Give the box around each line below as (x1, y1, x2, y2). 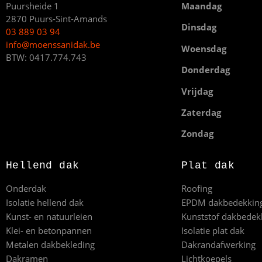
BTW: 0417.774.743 (6, 51, 87, 63)
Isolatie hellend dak (6, 196, 84, 208)
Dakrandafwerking (181, 238, 256, 250)
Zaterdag (181, 106, 221, 118)
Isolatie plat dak (181, 224, 244, 236)
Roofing (181, 182, 212, 194)
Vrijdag (181, 85, 213, 97)
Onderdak (6, 182, 46, 194)
